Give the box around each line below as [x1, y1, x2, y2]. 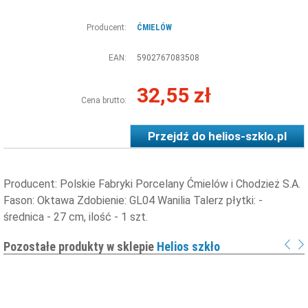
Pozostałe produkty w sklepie [3, 239, 157, 254]
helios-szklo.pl [208, 129, 287, 143]
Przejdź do [148, 129, 208, 143]
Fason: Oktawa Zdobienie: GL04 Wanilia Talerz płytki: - [3, 193, 263, 207]
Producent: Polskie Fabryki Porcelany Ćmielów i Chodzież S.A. [3, 177, 300, 190]
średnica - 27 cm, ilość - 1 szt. [3, 210, 148, 223]
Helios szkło [157, 239, 220, 254]
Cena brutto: [81, 95, 126, 105]
